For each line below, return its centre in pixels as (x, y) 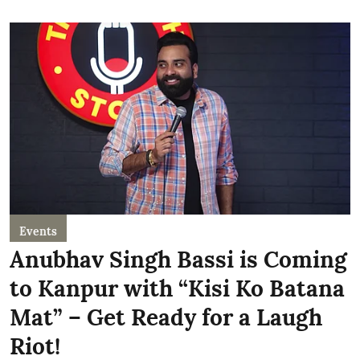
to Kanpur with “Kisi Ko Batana (177, 288)
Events (38, 231)
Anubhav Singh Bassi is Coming (178, 259)
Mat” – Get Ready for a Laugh (166, 317)
